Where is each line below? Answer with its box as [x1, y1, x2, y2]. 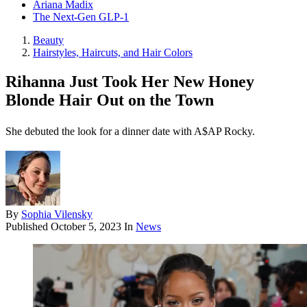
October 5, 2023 [51, 221, 121, 233]
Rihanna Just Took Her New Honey [5, 73, 254, 91]
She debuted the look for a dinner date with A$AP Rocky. [5, 125, 255, 138]
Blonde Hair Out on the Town [5, 91, 214, 110]
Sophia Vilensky [21, 208, 93, 221]
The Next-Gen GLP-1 [33, 11, 129, 23]
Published [5, 221, 51, 233]
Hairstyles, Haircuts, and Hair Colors [33, 47, 193, 59]
